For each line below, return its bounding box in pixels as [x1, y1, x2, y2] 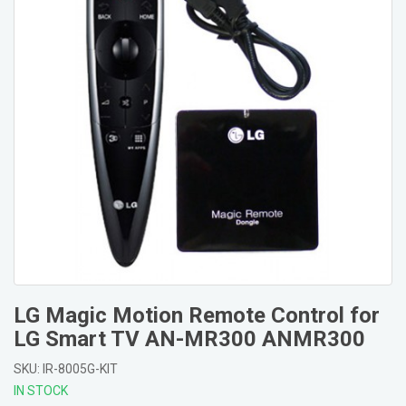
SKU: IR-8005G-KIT [14, 362, 118, 376]
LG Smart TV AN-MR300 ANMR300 [14, 326, 365, 352]
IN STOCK [14, 383, 68, 398]
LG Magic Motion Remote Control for [14, 303, 380, 328]
